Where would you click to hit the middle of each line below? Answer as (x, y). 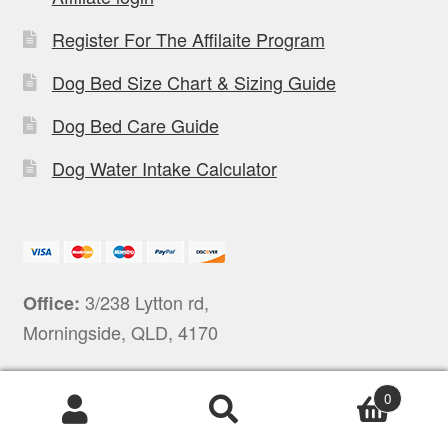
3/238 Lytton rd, (144, 302)
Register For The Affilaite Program (188, 39)
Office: (51, 303)
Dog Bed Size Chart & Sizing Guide (193, 82)
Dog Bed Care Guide (135, 125)
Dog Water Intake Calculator (164, 168)
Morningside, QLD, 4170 (120, 332)
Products (46, 429)
